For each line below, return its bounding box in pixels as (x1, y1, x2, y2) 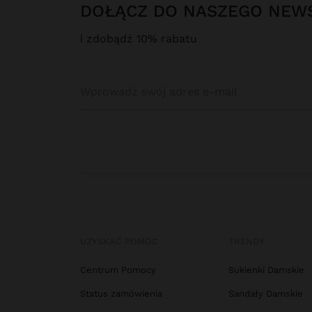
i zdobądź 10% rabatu (80, 32, 197, 46)
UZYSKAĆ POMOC (80, 236, 158, 247)
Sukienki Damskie (228, 265, 304, 276)
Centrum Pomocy (80, 265, 156, 276)
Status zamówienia (80, 288, 162, 299)
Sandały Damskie (228, 288, 303, 299)
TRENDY (228, 236, 265, 247)
